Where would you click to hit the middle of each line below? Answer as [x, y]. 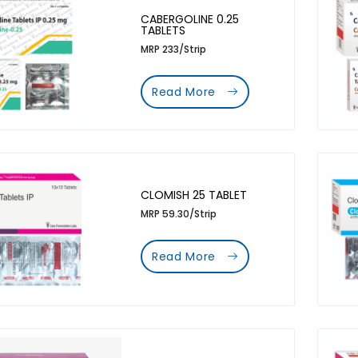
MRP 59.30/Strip [178, 213]
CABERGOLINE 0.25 [189, 19]
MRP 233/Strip [173, 49]
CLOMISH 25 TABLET [193, 195]
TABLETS [163, 30]
